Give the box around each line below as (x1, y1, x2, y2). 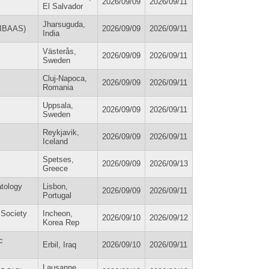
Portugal (43, 190, 71, 200)
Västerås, (43, 46, 76, 56)
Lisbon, (43, 181, 68, 191)
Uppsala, (43, 100, 73, 110)
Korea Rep (43, 217, 79, 227)
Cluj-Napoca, (43, 73, 87, 83)
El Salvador (43, 1, 83, 11)
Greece (43, 163, 68, 173)
